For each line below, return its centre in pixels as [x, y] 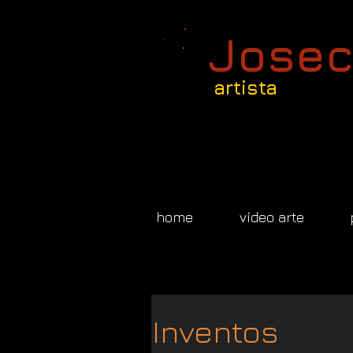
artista [245, 87]
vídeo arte [272, 217]
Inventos [216, 331]
